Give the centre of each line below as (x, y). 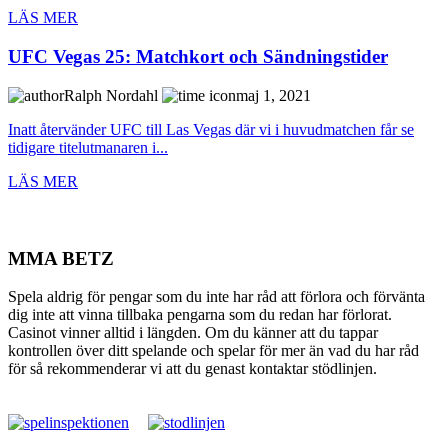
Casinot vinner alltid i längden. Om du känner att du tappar (193, 333)
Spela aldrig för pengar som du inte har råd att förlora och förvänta (216, 297)
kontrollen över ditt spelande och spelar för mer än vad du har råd (213, 351)
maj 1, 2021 (273, 95)
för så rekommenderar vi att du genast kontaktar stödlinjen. (192, 369)
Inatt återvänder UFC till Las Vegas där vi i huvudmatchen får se (211, 129)
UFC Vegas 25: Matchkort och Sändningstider (198, 57)
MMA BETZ (61, 258)
